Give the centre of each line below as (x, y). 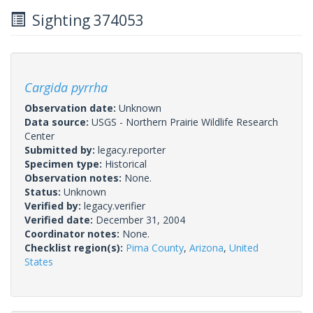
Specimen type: (65, 163)
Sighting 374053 (85, 20)
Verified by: (54, 205)
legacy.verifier (115, 205)
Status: (44, 191)
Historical (126, 163)
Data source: (58, 122)
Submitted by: (61, 150)
